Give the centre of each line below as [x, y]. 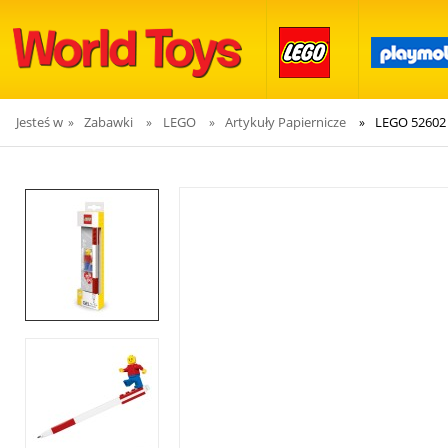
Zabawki [109, 122]
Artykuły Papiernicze [285, 122]
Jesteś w [40, 122]
